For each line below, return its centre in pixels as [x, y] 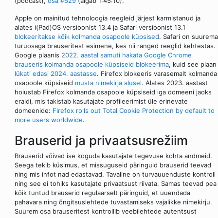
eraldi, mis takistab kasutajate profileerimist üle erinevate [101, 101]
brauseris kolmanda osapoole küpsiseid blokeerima [92, 64]
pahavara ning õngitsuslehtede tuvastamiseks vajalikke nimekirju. [113, 202]
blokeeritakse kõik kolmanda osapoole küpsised [87, 36]
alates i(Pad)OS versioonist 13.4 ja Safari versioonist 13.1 [100, 27]
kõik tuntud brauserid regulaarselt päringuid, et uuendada [102, 192]
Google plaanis [38, 55]
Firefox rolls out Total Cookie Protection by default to [134, 110]
